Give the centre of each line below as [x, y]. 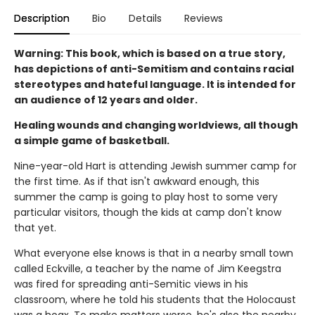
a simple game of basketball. [92, 141]
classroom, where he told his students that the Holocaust [155, 300]
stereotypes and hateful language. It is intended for [155, 84]
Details [145, 18]
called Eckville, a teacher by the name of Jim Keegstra [148, 269]
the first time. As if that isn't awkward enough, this [137, 181]
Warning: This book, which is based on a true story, [150, 53]
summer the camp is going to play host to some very [146, 197]
